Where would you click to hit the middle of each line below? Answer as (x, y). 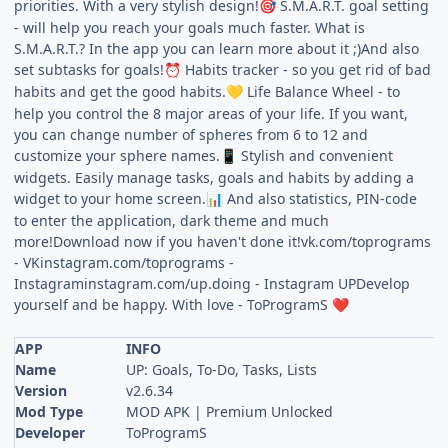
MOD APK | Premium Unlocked (230, 411)
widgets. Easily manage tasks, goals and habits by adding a (214, 177)
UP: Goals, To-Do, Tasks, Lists (222, 369)
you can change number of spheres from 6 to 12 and (191, 134)
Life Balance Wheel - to (322, 91)
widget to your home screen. (110, 198)
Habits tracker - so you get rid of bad (306, 69)
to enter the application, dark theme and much (172, 220)
